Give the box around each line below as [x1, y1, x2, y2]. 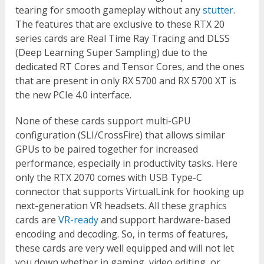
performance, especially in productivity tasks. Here [15, 156, 238, 170]
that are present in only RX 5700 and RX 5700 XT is [15, 74, 237, 87]
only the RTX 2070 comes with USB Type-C [15, 170, 203, 184]
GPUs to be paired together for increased [15, 142, 199, 156]
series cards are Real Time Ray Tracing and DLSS [15, 31, 230, 45]
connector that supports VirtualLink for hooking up [15, 184, 245, 198]
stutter [203, 3, 234, 16]
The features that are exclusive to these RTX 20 [15, 17, 225, 31]
